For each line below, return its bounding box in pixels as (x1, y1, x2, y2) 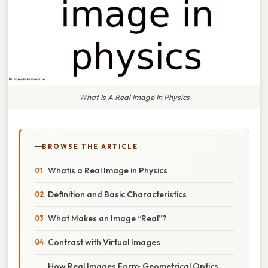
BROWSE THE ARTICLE (42, 142, 138, 151)
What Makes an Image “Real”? (48, 212, 167, 224)
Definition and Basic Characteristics (48, 188, 187, 200)
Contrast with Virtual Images (48, 236, 160, 248)
